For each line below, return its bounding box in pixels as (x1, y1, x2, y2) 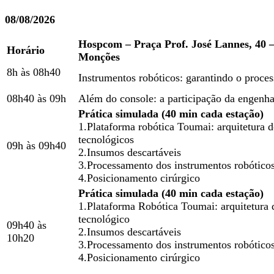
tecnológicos (78, 133, 134, 146)
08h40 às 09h (7, 92, 66, 105)
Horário (7, 44, 45, 56)
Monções (78, 51, 120, 63)
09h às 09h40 (7, 139, 66, 152)
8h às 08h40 (7, 66, 61, 78)
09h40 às (7, 219, 46, 231)
